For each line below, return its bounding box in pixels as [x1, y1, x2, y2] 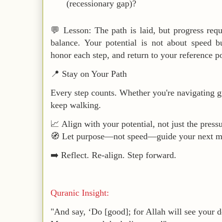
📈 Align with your [51, 119, 121, 129]
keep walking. [51, 100, 101, 110]
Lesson [63, 25, 89, 35]
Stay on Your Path [62, 69, 127, 79]
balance [51, 38, 78, 48]
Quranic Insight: [51, 188, 109, 198]
